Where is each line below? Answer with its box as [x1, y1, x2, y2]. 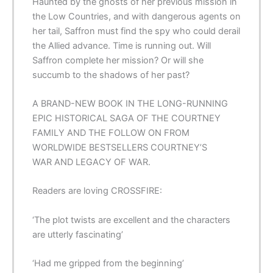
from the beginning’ [101, 257, 184, 269]
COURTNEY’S [151, 141, 207, 153]
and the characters [150, 214, 230, 225]
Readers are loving [32, 185, 111, 197]
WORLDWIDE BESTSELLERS [32, 141, 151, 153]
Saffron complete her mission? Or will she [32, 54, 204, 66]
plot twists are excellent [52, 214, 150, 225]
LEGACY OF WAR [76, 156, 148, 168]
